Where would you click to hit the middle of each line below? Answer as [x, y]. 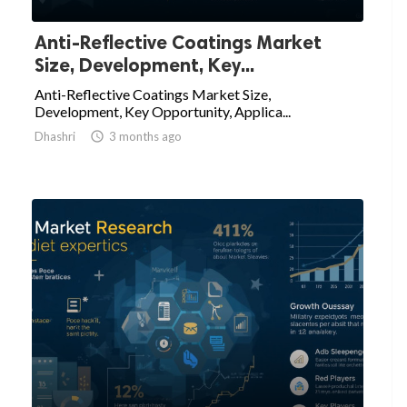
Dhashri [55, 137]
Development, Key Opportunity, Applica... [163, 112]
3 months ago [145, 137]
